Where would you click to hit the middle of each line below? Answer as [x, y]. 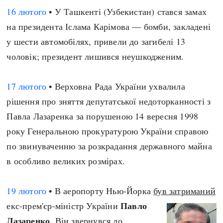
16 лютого [27, 11]
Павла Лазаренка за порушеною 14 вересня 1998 [103, 116]
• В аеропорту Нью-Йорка [100, 191]
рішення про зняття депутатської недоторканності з [109, 101]
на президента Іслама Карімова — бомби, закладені [109, 26]
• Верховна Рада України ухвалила [116, 86]
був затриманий [185, 191]
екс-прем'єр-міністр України [64, 206]
